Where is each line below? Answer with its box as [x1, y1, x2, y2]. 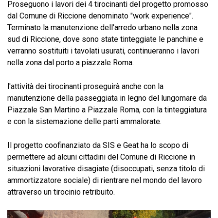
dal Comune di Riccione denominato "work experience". [7, 11, 193, 20]
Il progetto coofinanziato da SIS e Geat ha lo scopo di [7, 141, 188, 150]
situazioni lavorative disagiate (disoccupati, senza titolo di [7, 164, 205, 173]
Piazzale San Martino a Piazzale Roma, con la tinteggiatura [7, 105, 207, 114]
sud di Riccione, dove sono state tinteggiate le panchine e [7, 35, 203, 44]
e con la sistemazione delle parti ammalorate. [7, 117, 162, 126]
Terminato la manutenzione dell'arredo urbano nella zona [7, 23, 198, 32]
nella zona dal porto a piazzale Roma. [7, 58, 134, 67]
